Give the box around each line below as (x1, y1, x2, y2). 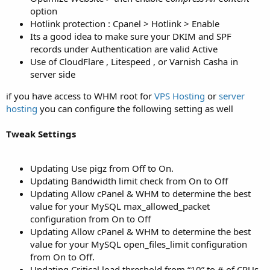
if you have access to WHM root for (6, 89, 154, 102)
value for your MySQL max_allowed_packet (30, 199, 210, 212)
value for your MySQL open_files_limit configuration (30, 237, 247, 250)
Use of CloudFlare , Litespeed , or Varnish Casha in (30, 55, 238, 67)
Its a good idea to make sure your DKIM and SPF (30, 30, 231, 42)
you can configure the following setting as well (37, 102, 233, 115)
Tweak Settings (6, 127, 76, 140)
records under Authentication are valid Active (30, 42, 218, 55)
